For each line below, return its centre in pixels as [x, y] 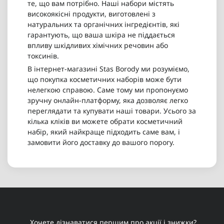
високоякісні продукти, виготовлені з [91, 14]
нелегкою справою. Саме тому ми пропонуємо [108, 90]
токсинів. [43, 56]
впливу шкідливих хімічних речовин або [98, 45]
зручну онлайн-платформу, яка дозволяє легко [108, 100]
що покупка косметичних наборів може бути [104, 79]
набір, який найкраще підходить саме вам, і [104, 132]
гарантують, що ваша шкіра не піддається [101, 35]
